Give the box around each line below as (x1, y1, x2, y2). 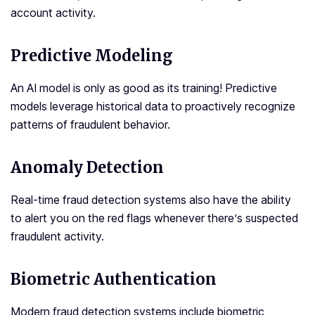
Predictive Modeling (11, 46, 173, 66)
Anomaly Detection (11, 157, 164, 178)
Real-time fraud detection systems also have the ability (11, 193, 291, 207)
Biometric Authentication (11, 269, 217, 290)
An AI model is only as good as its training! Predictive (11, 81, 277, 96)
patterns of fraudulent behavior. (11, 117, 170, 132)
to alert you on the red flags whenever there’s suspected (11, 211, 298, 226)
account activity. (11, 6, 96, 20)
